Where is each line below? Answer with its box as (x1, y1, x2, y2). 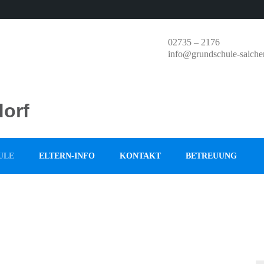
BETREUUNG (186, 151, 237, 160)
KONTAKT (120, 151, 161, 160)
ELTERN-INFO (39, 151, 95, 160)
